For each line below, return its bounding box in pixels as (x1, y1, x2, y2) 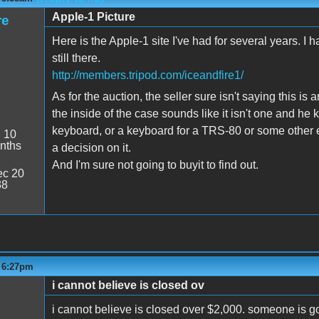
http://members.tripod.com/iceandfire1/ (51, 68, 244, 81)
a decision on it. (51, 141, 131, 154)
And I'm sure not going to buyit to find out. (51, 158, 258, 171)
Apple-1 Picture (51, 10, 135, 23)
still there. (51, 51, 100, 64)
